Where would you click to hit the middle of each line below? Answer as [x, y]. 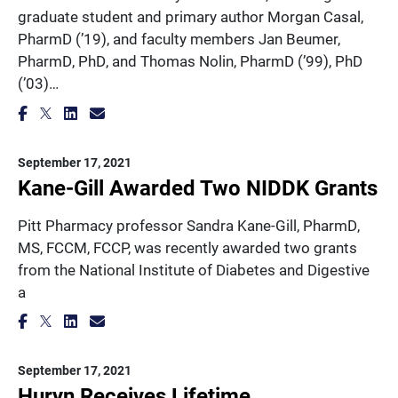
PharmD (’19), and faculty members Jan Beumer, [179, 39]
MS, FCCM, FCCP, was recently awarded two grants [187, 247]
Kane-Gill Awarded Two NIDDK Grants [198, 187]
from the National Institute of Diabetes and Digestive [194, 269]
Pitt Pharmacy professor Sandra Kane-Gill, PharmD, [189, 225]
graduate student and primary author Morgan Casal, [191, 16]
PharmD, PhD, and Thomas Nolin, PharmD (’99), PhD [190, 61]
